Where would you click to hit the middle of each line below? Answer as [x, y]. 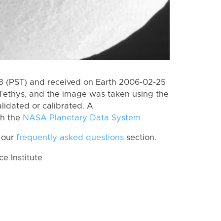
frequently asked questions [70, 138]
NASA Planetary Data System [82, 118]
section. [140, 138]
